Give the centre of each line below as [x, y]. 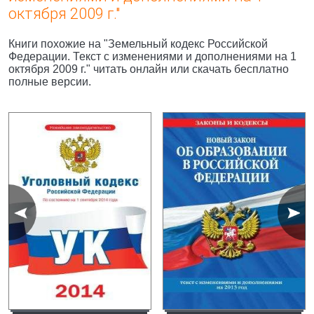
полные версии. [50, 82]
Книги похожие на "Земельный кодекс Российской [138, 44]
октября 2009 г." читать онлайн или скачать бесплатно [149, 69]
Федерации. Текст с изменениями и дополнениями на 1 [152, 56]
